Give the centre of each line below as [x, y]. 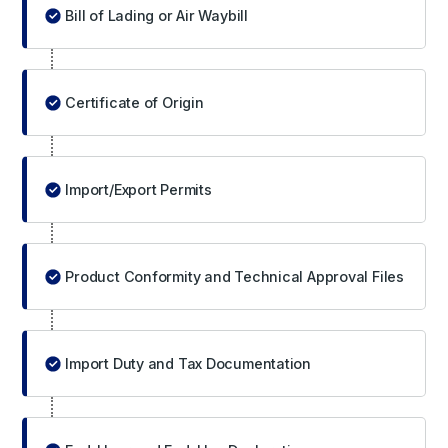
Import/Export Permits [138, 189]
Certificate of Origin [134, 102]
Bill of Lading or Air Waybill [156, 15]
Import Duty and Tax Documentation [188, 363]
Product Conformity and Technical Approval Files [234, 276]
